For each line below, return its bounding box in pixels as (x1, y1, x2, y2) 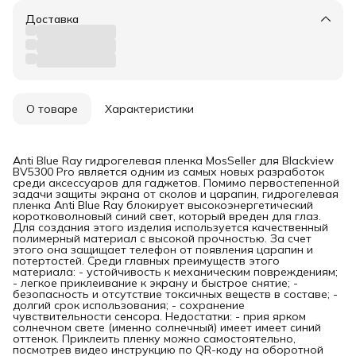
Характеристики (105, 101, 194, 116)
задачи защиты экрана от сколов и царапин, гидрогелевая (13, 186, 339, 201)
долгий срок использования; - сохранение (13, 297, 245, 312)
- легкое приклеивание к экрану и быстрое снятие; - (13, 275, 298, 290)
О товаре (26, 101, 78, 116)
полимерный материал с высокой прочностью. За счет (13, 230, 311, 246)
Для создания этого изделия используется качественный (13, 219, 328, 234)
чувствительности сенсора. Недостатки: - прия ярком (13, 308, 306, 323)
